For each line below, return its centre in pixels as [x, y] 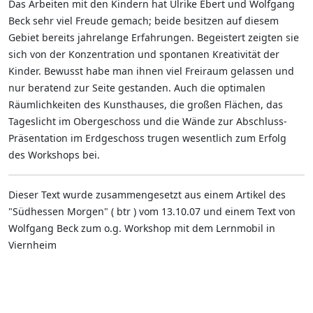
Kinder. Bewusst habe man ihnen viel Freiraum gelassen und [151, 71]
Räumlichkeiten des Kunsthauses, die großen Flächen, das [146, 104]
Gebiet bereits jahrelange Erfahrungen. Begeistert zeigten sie [154, 37]
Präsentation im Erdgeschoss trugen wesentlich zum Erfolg [147, 138]
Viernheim [32, 245]
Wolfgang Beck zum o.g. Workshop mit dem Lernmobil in [142, 228]
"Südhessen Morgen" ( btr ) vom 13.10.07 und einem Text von [152, 211]
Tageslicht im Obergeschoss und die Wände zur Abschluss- [148, 121]
